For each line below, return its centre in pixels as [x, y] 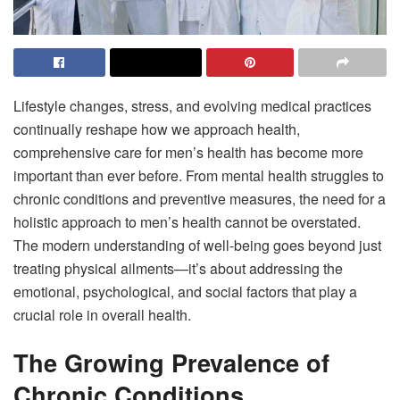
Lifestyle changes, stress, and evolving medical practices [192, 105]
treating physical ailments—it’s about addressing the [178, 268]
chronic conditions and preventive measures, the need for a [200, 198]
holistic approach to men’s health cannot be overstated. [187, 221]
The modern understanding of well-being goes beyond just [197, 245]
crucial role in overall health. [102, 314]
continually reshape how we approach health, [157, 129]
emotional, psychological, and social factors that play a [185, 291]
